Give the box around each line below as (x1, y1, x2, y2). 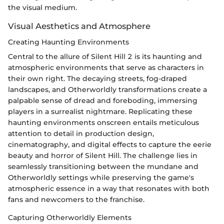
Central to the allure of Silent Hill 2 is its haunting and (8, 52, 202, 61)
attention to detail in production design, (8, 129, 154, 138)
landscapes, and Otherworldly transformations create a (8, 85, 207, 94)
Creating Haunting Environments (8, 37, 129, 47)
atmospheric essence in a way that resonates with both (8, 184, 209, 193)
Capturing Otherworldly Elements (8, 213, 131, 222)
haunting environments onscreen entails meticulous (8, 118, 199, 127)
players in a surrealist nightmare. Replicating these (8, 107, 192, 116)
